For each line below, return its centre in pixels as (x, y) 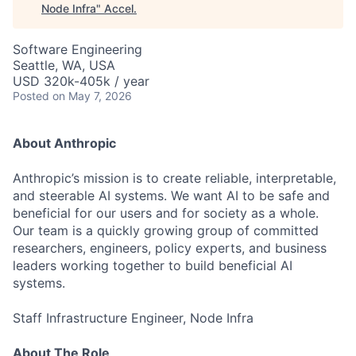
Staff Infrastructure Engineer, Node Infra (133, 318)
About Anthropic (64, 143)
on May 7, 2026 (92, 96)
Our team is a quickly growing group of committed (166, 230)
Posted (31, 96)
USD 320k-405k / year (81, 81)
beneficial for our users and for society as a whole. (166, 213)
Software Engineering (77, 49)
